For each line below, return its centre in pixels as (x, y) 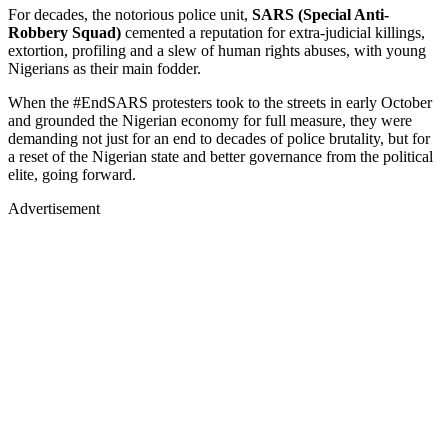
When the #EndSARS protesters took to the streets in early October (220, 102)
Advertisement (54, 208)
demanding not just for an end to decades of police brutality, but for (219, 138)
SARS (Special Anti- (320, 14)
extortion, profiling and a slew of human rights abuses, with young (217, 50)
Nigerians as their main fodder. (106, 68)
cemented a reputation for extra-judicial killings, (273, 32)
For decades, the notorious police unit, (130, 14)
